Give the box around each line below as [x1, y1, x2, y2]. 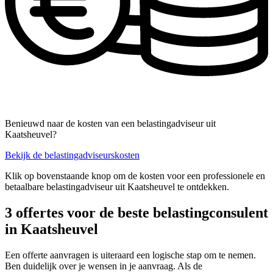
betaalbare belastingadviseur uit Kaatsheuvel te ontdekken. [5, 182, 229, 193]
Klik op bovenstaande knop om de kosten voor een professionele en [5, 171, 265, 182]
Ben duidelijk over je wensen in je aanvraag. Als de [5, 261, 202, 272]
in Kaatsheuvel [5, 221, 98, 238]
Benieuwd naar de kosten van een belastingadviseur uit [5, 118, 216, 129]
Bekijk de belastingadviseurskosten [5, 150, 140, 161]
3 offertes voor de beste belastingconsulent [5, 205, 268, 221]
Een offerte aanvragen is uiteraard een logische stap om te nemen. [5, 250, 256, 261]
